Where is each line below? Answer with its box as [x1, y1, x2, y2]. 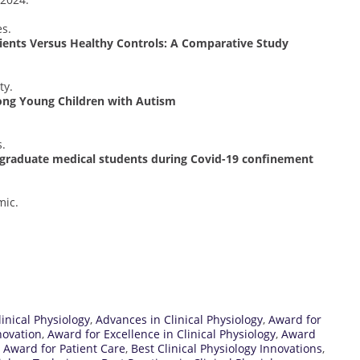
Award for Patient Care [3, 340, 125, 356]
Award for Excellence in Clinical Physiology [47, 325, 276, 342]
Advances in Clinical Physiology [96, 311, 263, 327]
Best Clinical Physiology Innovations [131, 340, 322, 356]
